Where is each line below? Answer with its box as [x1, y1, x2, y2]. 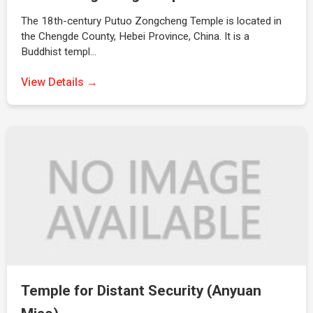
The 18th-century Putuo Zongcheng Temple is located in [21, 15, 282, 27]
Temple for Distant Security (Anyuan [21, 282, 261, 299]
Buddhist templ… [21, 45, 96, 58]
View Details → [21, 75, 98, 89]
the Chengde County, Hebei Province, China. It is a [21, 30, 249, 43]
